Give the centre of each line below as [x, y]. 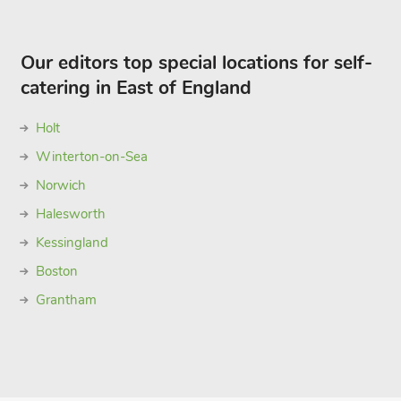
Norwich [60, 185]
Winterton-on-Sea [91, 157]
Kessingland [72, 243]
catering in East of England [136, 88]
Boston [56, 271]
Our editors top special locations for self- [196, 63]
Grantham [66, 300]
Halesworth [70, 214]
